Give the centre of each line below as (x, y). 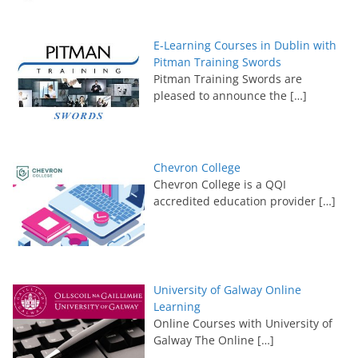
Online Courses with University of (243, 323)
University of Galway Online (227, 289)
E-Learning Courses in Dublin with (245, 46)
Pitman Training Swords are (227, 79)
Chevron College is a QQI (219, 184)
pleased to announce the (221, 96)
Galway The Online (205, 340)
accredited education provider (236, 201)
